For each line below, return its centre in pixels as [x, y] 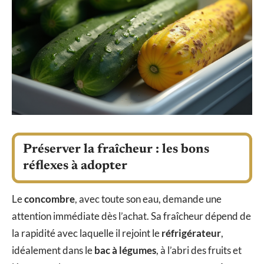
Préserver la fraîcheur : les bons [116, 149]
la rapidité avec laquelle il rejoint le [87, 233]
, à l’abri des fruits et [199, 250]
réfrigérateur [191, 233]
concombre [49, 199]
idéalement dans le [53, 250]
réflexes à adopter [75, 166]
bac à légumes [125, 250]
